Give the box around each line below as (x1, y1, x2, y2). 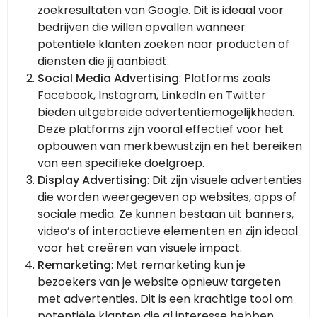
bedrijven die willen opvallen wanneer (38, 19, 246, 36)
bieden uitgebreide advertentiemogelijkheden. (38, 104, 294, 121)
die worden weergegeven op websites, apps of (38, 189, 296, 206)
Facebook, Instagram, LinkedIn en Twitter (38, 87, 266, 104)
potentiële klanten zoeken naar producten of (38, 36, 289, 53)
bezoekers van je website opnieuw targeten (38, 274, 281, 291)
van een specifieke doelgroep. (38, 155, 204, 172)
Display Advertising (38, 172, 147, 189)
